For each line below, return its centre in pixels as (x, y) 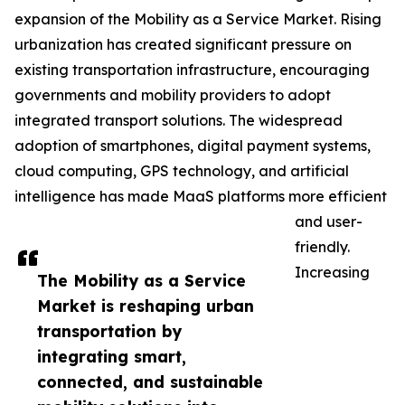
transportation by (109, 331)
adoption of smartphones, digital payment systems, (193, 146)
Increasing (332, 273)
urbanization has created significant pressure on (183, 45)
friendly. (322, 247)
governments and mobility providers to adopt (173, 95)
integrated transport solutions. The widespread (179, 121)
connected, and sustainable (150, 382)
